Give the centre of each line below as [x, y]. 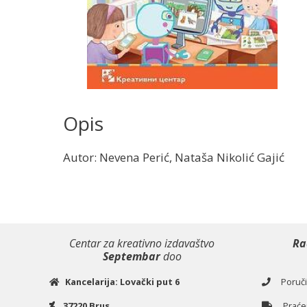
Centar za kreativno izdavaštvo [142, 244]
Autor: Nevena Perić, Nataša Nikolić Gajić [174, 158]
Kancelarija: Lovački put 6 [122, 282]
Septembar [131, 257]
